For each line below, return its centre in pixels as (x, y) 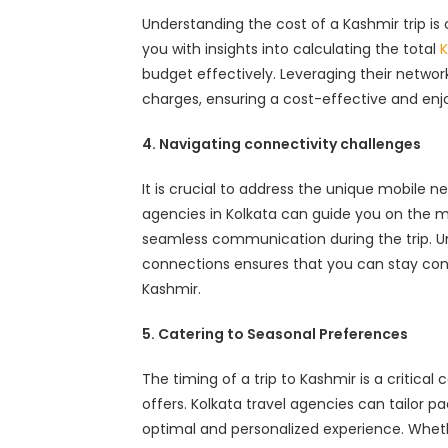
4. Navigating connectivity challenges (281, 144)
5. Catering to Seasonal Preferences (275, 334)
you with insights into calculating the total (291, 49)
